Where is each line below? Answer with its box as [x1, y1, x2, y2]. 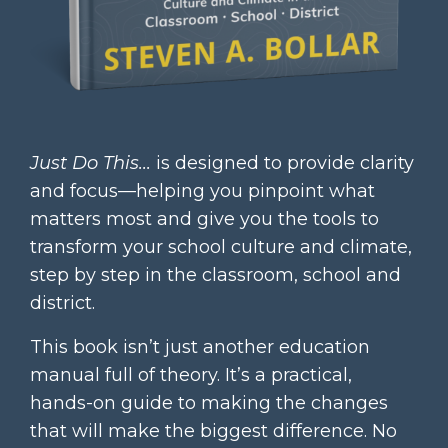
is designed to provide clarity [151, 152, 414, 175]
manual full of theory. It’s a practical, [30, 364, 352, 387]
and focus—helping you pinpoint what [30, 180, 375, 203]
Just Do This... [30, 152, 151, 175]
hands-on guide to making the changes [30, 392, 388, 415]
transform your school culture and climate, [30, 236, 412, 259]
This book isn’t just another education [30, 336, 370, 359]
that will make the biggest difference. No [30, 420, 397, 443]
